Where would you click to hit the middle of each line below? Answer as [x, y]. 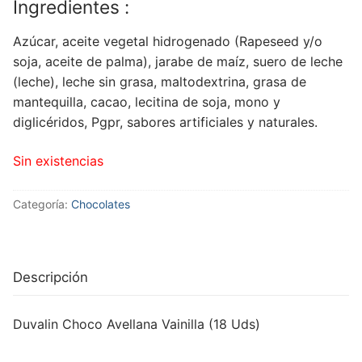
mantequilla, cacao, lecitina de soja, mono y [147, 102]
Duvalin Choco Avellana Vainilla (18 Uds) [137, 324]
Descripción [51, 277]
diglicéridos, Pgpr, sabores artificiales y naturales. [165, 122]
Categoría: [42, 204]
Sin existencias [58, 160]
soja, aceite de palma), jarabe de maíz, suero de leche [178, 62]
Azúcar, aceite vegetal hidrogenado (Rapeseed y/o [168, 42]
